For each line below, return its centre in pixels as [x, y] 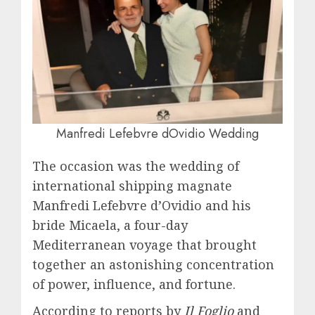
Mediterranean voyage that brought [144, 245]
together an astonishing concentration [153, 264]
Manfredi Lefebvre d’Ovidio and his [142, 205]
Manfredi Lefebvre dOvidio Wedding [157, 134]
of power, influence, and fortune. [134, 284]
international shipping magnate [132, 186]
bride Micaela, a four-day [110, 225]
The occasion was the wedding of [136, 166]
